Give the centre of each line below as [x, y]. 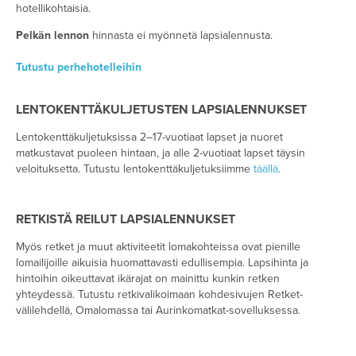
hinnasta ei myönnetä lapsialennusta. [181, 36]
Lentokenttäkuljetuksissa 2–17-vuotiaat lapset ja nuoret [149, 137]
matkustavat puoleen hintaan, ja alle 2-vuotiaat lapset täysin [161, 153]
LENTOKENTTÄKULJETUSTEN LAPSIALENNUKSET [161, 110]
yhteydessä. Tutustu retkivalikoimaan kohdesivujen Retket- [159, 295]
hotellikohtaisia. [53, 9]
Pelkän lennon [52, 36]
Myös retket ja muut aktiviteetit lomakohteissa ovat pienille [158, 247]
